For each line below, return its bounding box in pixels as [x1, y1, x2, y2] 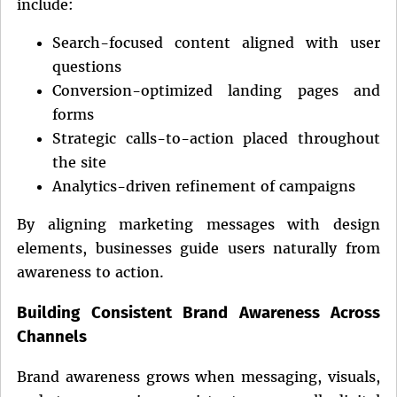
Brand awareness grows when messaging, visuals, [17, 368, 380, 386]
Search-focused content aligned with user [52, 33, 380, 51]
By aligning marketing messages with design [17, 214, 380, 233]
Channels [17, 326, 87, 346]
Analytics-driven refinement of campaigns [52, 176, 355, 195]
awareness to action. [17, 262, 164, 281]
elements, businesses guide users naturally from [17, 238, 380, 257]
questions [52, 57, 121, 75]
